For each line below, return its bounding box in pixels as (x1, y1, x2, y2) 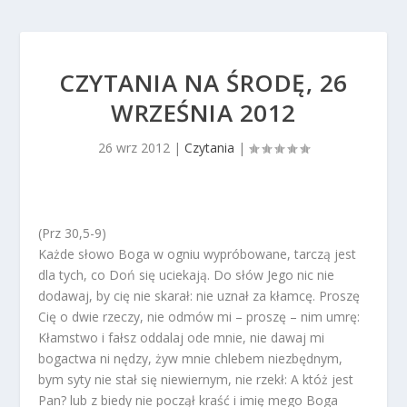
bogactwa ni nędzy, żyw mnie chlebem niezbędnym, (38, 350, 343, 368)
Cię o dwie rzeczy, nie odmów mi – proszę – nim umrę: (38, 308, 361, 326)
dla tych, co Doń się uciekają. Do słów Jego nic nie (38, 266, 335, 284)
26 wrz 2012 (98, 139, 170, 157)
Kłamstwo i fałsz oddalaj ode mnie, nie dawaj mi (38, 329, 325, 347)
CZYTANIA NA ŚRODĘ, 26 (59, 66, 348, 100)
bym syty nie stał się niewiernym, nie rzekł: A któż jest (38, 371, 354, 389)
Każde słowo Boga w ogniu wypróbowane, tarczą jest (38, 245, 357, 263)
